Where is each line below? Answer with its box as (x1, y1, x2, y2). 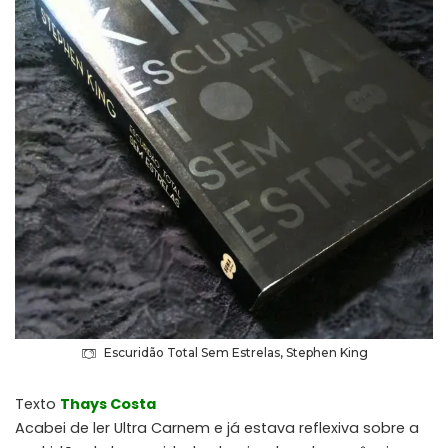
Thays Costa (60, 394, 156, 415)
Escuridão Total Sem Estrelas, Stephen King (103, 345, 368, 361)
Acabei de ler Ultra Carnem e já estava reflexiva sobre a (15, 418, 419, 439)
